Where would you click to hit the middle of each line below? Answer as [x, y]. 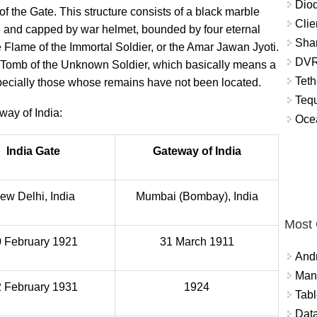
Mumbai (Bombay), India [197, 196]
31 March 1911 [197, 242]
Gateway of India [197, 151]
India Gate [33, 151]
